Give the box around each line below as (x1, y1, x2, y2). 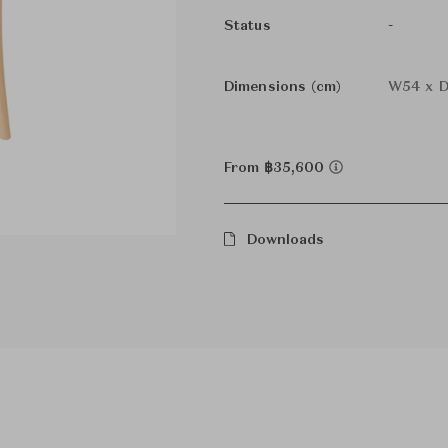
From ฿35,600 (224, 161, 329, 175)
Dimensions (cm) (224, 80, 342, 94)
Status (224, 19, 271, 33)
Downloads (246, 233, 325, 247)
